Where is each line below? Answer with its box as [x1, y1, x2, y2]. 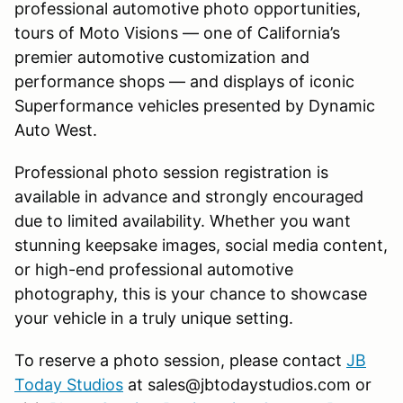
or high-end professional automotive [14, 259, 293, 279]
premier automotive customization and [14, 47, 309, 67]
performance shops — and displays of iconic [14, 71, 354, 91]
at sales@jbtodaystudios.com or [123, 374, 372, 394]
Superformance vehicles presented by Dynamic [14, 95, 375, 115]
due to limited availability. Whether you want [14, 210, 351, 230]
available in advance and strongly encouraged [14, 186, 363, 206]
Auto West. [14, 120, 97, 139]
